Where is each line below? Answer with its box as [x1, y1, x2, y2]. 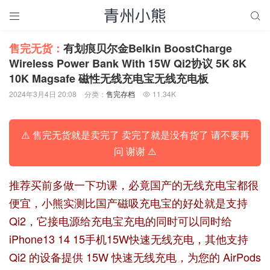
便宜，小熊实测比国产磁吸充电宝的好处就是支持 [9, 194, 248, 210]
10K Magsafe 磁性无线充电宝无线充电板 [9, 71, 209, 86]
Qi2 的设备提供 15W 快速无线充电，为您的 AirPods [9, 248, 261, 265]
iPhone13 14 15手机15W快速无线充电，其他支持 [9, 230, 248, 246]
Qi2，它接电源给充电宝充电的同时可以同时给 [9, 212, 232, 228]
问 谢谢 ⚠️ [113, 143, 157, 158]
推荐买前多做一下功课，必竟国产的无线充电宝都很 [9, 176, 259, 192]
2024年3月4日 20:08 [9, 89, 77, 99]
